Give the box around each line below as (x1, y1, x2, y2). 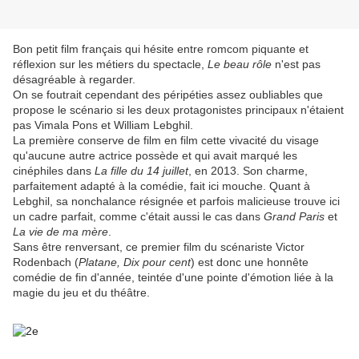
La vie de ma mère (13, 225, 108, 239)
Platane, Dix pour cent (79, 256, 191, 269)
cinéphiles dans (13, 164, 95, 178)
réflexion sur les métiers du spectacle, (13, 58, 204, 71)
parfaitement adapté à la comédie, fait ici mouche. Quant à (13, 179, 310, 193)
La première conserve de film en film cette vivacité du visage (13, 134, 319, 147)
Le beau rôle (204, 58, 272, 71)
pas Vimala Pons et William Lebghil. (13, 119, 193, 132)
